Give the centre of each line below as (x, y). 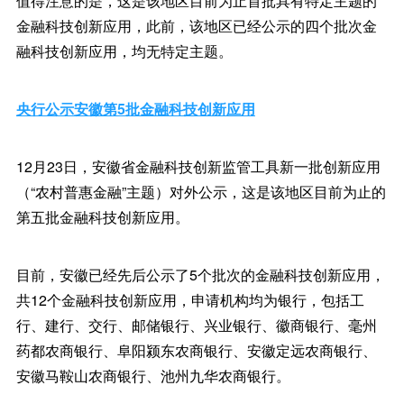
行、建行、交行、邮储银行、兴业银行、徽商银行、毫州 (196, 325)
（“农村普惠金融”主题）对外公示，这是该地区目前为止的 (201, 192)
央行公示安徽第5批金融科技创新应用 (135, 109)
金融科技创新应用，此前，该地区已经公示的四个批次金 (196, 26)
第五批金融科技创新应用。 (102, 217)
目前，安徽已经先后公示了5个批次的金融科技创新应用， (200, 275)
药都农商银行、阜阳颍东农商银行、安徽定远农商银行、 (196, 350)
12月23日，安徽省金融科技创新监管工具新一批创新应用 (198, 166)
